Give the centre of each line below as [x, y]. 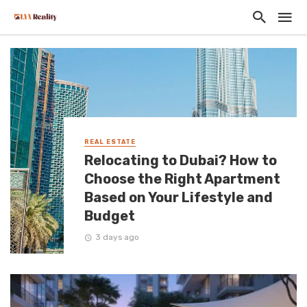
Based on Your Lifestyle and [179, 198]
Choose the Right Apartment [182, 179]
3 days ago [117, 237]
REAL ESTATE [110, 142]
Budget [110, 216]
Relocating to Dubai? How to [181, 161]
